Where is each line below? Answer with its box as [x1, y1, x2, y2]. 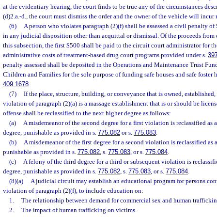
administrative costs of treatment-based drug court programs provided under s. [3, 51, 208, 59]
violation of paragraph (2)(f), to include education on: [3, 187, 143, 194]
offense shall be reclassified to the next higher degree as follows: [3, 109, 171, 117]
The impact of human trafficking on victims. [21, 206, 137, 214]
